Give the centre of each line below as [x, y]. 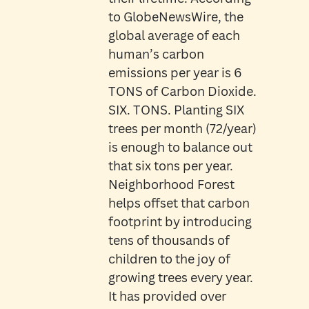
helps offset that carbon [179, 203]
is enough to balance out [180, 147]
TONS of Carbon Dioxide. [182, 91]
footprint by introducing [180, 222]
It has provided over [167, 296]
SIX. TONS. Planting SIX [176, 110]
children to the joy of [169, 259]
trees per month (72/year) [182, 129]
